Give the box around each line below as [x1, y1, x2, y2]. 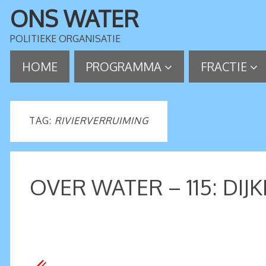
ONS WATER [10, 4, 139, 33]
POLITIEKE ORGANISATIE [10, 33, 121, 45]
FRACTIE [201, 59, 247, 74]
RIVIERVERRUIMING [55, 115, 148, 126]
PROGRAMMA [86, 59, 161, 74]
